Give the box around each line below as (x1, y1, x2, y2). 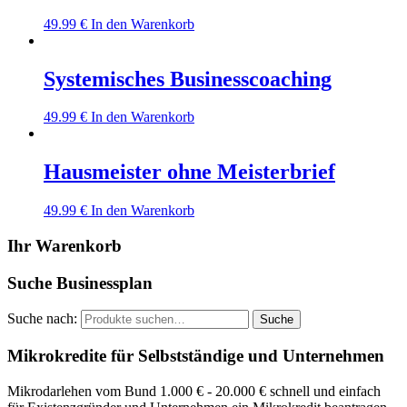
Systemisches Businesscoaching (44, 66, 332, 91)
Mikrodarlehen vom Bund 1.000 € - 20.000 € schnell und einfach (7, 382, 381, 399)
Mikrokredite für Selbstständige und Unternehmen (7, 346, 384, 366)
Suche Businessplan (7, 273, 153, 293)
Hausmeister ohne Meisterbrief (44, 160, 335, 184)
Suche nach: (7, 311, 77, 327)
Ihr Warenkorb (7, 235, 122, 255)
